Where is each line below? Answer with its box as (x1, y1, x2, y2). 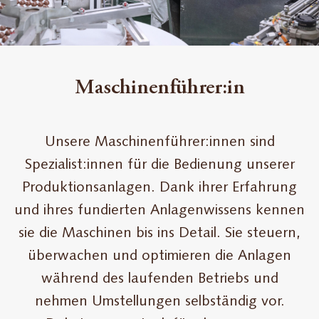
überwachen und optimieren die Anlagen (28, 249, 291, 264)
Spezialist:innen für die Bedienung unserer (24, 158, 295, 173)
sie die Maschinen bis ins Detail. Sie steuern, (19, 226, 300, 241)
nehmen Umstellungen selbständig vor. (34, 295, 285, 310)
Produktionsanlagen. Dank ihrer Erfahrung (22, 181, 297, 196)
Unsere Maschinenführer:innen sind (44, 135, 275, 150)
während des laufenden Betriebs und (41, 272, 278, 287)
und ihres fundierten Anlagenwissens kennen (14, 204, 305, 219)
